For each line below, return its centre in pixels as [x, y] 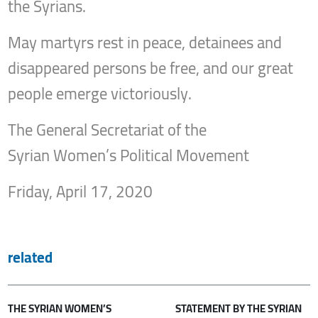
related [31, 258]
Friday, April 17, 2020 [81, 192]
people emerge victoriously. [100, 94]
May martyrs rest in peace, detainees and [145, 43]
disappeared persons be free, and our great [151, 68]
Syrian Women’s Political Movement [129, 156]
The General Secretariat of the [108, 130]
